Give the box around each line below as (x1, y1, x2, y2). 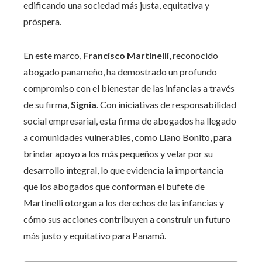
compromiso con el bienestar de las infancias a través (23, 82, 235, 94)
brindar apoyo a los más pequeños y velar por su (23, 148, 213, 160)
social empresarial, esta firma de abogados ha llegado (23, 115, 236, 127)
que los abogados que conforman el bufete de (23, 181, 205, 192)
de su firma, (23, 99, 71, 111)
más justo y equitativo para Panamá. (23, 230, 166, 242)
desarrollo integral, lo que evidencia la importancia (23, 164, 223, 176)
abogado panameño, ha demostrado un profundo (23, 66, 217, 78)
